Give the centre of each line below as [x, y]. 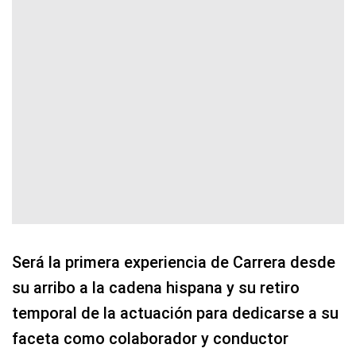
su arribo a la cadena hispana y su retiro [156, 287]
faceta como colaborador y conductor [150, 338]
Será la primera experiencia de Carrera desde [174, 262]
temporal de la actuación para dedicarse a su [175, 313]
